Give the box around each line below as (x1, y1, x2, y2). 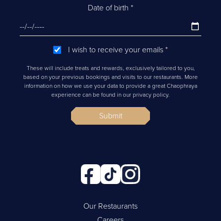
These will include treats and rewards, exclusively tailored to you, (26, 64, 195, 72)
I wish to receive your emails (68, 44, 165, 55)
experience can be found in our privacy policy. (51, 91, 170, 98)
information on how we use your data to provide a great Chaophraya (24, 82, 197, 89)
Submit (99, 110, 122, 121)
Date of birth (88, 2, 131, 13)
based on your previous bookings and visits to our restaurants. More (23, 73, 198, 80)
